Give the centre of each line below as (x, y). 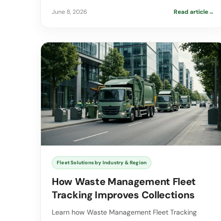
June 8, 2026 (70, 12)
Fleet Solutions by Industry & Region (102, 163)
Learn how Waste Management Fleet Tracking (124, 212)
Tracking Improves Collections (123, 195)
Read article (191, 12)
